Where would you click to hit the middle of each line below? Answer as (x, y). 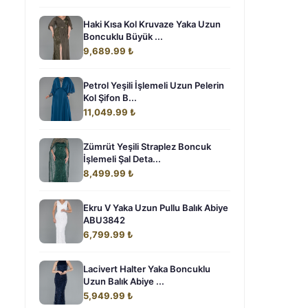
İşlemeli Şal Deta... (122, 159)
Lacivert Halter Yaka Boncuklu (147, 269)
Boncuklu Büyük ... (123, 36)
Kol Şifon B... (110, 98)
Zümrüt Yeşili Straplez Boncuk (147, 146)
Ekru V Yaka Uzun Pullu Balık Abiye (156, 208)
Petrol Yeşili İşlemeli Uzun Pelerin (154, 85)
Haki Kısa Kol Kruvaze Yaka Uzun (152, 24)
